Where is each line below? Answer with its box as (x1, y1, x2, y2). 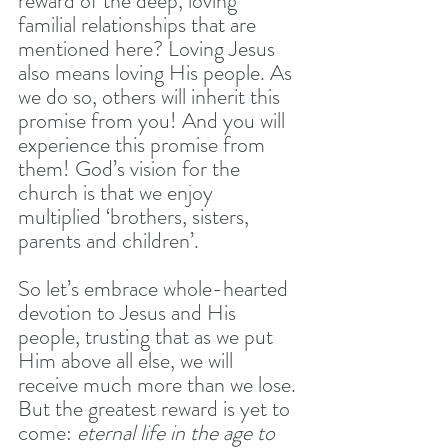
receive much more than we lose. (18, 368, 301, 400)
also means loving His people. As (18, 56, 297, 88)
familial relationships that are (18, 8, 261, 40)
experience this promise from (18, 128, 270, 160)
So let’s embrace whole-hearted (18, 272, 293, 304)
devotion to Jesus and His (18, 296, 241, 328)
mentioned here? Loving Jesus (18, 32, 280, 64)
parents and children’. (18, 224, 204, 256)
